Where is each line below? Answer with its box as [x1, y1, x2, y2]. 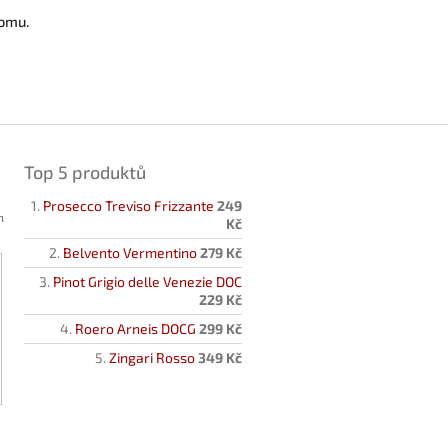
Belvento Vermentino [63, 243, 197, 261]
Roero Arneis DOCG [75, 319, 196, 337]
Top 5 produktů [24, 160, 146, 183]
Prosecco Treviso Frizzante [43, 196, 214, 214]
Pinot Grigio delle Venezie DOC [53, 272, 242, 290]
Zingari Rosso [109, 348, 195, 366]
